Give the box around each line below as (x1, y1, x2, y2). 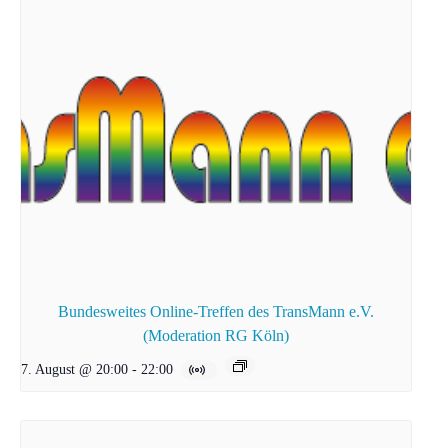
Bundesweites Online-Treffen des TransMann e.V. (57, 302, 374, 320)
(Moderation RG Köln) (142, 326, 289, 344)
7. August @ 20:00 (21, 360, 128, 377)
